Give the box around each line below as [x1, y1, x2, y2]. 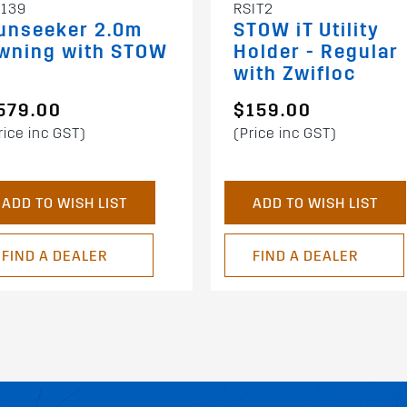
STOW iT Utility [233, 19, 380, 43]
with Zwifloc [233, 63, 356, 86]
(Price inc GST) [233, 124, 337, 143]
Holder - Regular [233, 41, 399, 65]
